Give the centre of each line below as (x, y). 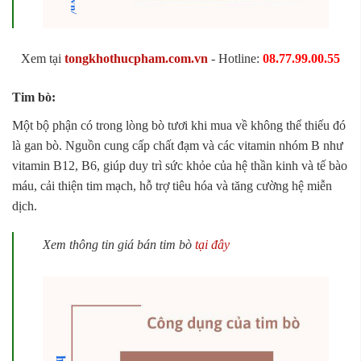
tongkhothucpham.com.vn (136, 58)
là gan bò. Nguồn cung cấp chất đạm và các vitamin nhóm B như (178, 145)
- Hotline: (235, 58)
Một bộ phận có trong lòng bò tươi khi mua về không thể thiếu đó (179, 125)
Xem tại (42, 58)
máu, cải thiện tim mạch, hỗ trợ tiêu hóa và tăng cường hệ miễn (172, 185)
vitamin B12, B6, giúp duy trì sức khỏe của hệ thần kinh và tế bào (180, 165)
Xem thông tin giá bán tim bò (119, 245)
